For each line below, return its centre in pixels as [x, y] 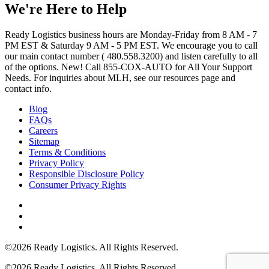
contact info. [28, 88]
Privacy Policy [56, 163]
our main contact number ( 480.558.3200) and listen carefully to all [131, 56]
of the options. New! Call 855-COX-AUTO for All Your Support [128, 67]
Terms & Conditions [67, 152]
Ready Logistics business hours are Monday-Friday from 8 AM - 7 [131, 34]
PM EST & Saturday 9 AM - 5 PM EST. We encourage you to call [131, 45]
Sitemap [44, 141]
